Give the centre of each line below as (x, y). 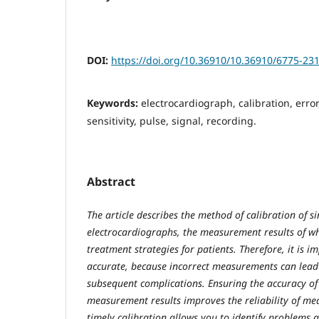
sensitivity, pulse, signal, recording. (172, 120)
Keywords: (114, 103)
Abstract (111, 181)
